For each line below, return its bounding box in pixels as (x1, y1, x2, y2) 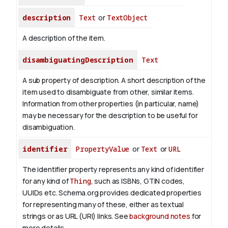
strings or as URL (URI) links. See (22, 211, 130, 221)
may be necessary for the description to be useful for (22, 110, 198, 121)
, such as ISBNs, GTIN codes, (91, 176, 185, 186)
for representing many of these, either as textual (22, 199, 184, 210)
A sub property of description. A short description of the (22, 75, 206, 85)
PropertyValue (75, 144, 130, 154)
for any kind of (22, 176, 70, 186)
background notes (129, 211, 190, 221)
